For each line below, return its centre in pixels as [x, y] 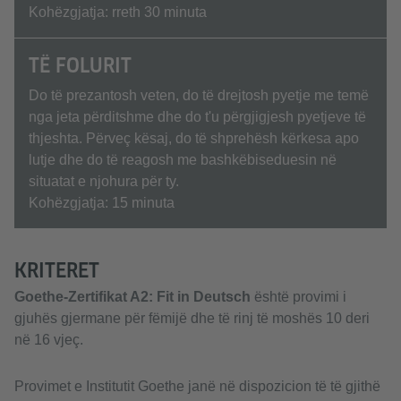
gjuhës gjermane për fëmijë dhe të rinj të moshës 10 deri [192, 318]
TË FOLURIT [80, 65]
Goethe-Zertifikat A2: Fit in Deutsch [132, 297]
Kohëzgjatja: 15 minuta [102, 203]
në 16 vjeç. [49, 340]
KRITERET [57, 270]
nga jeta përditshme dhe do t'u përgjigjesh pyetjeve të [197, 117]
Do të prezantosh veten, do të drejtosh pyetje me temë [199, 95]
